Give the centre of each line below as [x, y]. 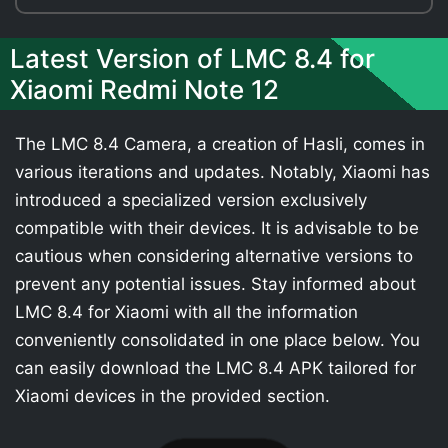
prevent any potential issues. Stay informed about [215, 284]
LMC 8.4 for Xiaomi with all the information [186, 312]
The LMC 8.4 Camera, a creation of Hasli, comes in [220, 144]
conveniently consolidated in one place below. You [217, 340]
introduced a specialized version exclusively [191, 200]
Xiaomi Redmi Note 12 [144, 89]
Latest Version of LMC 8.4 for [192, 58]
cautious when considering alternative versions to [214, 256]
